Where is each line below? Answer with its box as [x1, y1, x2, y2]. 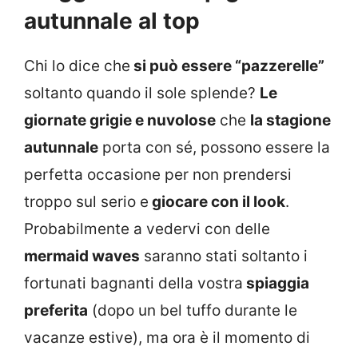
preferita [24, 301, 88, 320]
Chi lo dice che [24, 57, 130, 76]
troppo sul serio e [24, 193, 149, 212]
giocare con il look [149, 193, 285, 212]
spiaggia [243, 274, 309, 293]
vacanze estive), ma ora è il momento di [24, 328, 310, 348]
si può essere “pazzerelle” [130, 57, 324, 76]
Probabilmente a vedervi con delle [24, 220, 270, 239]
